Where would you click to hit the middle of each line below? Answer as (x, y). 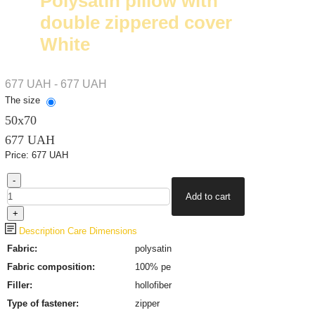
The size (22, 100)
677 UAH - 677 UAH (56, 84)
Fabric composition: (51, 267)
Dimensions (113, 231)
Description (40, 231)
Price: (18, 155)
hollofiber (153, 285)
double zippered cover (136, 22)
